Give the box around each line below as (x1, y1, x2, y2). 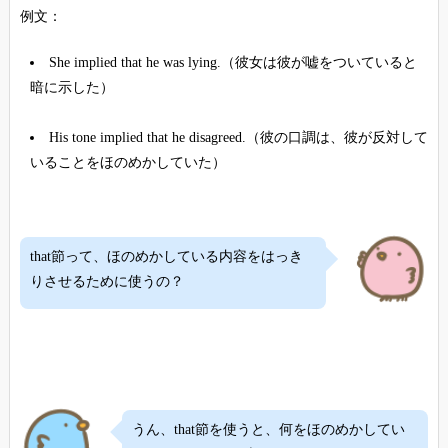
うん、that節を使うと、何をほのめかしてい (131, 421, 405, 437)
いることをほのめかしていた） (29, 154, 226, 170)
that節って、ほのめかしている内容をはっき (29, 248, 303, 264)
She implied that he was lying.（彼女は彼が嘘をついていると (48, 54, 417, 70)
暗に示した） (29, 79, 114, 95)
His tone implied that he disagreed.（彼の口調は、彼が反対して (48, 129, 428, 145)
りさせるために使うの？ (29, 273, 184, 289)
